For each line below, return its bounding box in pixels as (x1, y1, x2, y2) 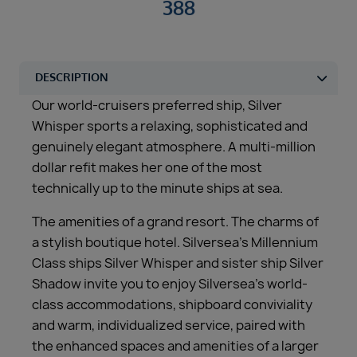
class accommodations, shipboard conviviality (32, 296, 312, 314)
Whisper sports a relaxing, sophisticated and (32, 117, 308, 135)
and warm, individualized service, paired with (32, 316, 305, 335)
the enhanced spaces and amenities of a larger (32, 337, 319, 355)
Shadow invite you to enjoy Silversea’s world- (32, 275, 308, 293)
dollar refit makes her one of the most (32, 159, 262, 177)
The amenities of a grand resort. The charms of (32, 213, 319, 231)
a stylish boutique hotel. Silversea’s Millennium (32, 233, 318, 252)
